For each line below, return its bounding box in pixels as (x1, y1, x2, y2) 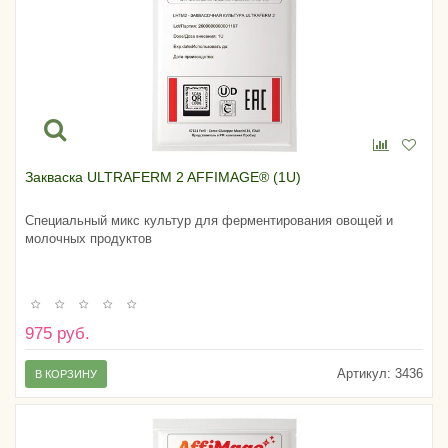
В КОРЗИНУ (35, 367, 97, 380)
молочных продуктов (25, 231, 152, 247)
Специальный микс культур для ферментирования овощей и (25, 213, 393, 229)
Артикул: (337, 365, 391, 381)
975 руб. (25, 323, 90, 343)
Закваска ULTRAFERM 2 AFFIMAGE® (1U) (25, 169, 301, 186)
